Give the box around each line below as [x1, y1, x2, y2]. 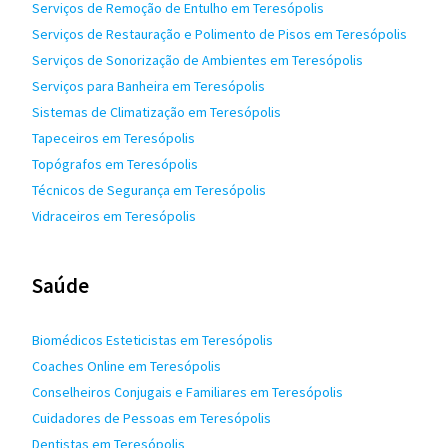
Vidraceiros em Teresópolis [32, 207, 196, 225]
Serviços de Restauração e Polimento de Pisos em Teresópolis [32, 25, 407, 43]
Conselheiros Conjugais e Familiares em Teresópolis [32, 383, 343, 401]
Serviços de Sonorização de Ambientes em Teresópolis [32, 51, 363, 69]
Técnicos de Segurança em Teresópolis [32, 181, 266, 199]
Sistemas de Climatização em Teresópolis [32, 103, 281, 121]
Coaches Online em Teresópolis [32, 357, 221, 375]
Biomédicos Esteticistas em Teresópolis [32, 331, 273, 349]
